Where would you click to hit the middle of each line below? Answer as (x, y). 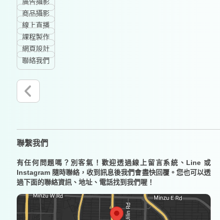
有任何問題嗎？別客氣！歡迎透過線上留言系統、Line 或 (114, 163)
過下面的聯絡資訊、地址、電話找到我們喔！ (85, 182)
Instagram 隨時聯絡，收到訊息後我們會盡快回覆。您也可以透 (114, 173)
